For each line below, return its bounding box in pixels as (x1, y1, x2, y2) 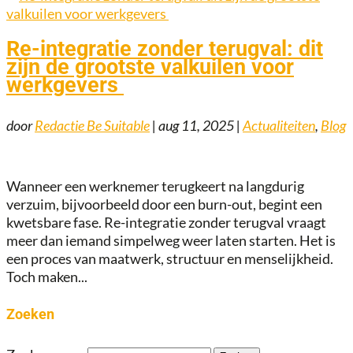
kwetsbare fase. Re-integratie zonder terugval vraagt (6, 213, 326, 231)
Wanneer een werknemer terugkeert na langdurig (6, 176, 304, 195)
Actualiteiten (243, 116, 315, 134)
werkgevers (6, 72, 124, 98)
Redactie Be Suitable (35, 116, 150, 134)
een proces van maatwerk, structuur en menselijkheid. (6, 249, 333, 267)
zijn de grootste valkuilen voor (6, 54, 294, 80)
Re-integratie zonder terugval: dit (6, 36, 323, 62)
